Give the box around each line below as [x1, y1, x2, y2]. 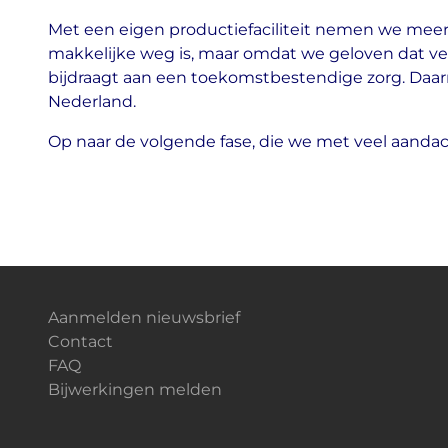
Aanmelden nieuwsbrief [48, 307, 240, 327]
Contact [48, 331, 113, 351]
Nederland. [48, 91, 136, 111]
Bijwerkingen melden [48, 379, 222, 399]
